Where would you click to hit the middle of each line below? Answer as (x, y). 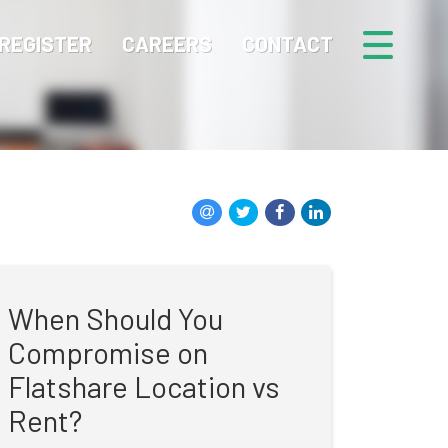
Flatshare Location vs (143, 386)
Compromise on (107, 352)
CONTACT (287, 43)
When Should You (115, 318)
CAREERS (167, 43)
